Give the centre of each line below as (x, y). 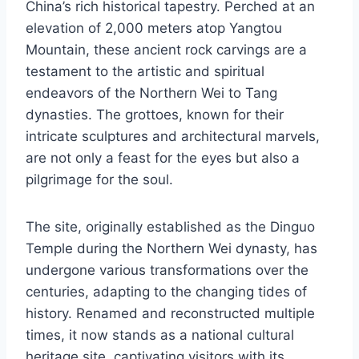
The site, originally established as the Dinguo (170, 227)
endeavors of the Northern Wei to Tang (151, 93)
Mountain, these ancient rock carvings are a (166, 50)
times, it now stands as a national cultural (160, 335)
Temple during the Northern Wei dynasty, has (171, 249)
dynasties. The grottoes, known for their (155, 115)
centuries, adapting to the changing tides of (166, 292)
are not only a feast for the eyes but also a (163, 158)
